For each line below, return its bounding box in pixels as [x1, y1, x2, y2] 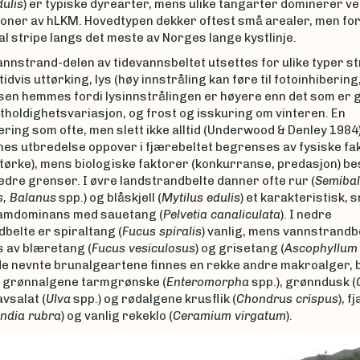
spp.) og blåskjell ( [55, 190, 162, 205]
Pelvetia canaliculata [162, 207, 280, 222]
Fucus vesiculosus [91, 241, 195, 256]
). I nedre [280, 207, 332, 222]
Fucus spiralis [121, 224, 202, 239]
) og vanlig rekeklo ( [60, 309, 173, 323]
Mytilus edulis [161, 190, 240, 205]
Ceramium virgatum [172, 309, 286, 323]
